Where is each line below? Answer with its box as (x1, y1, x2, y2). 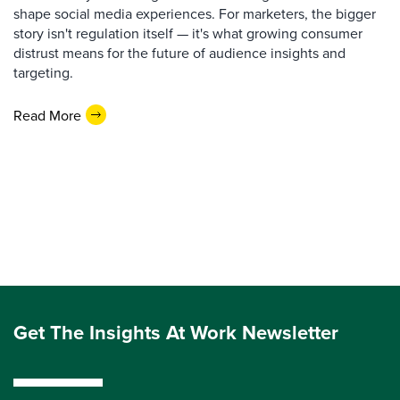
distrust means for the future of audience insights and (13, 43, 346, 63)
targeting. (13, 62, 73, 83)
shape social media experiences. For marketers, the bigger (13, 4, 376, 24)
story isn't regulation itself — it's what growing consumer (13, 23, 362, 44)
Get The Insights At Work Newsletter (13, 318, 338, 347)
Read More (13, 104, 81, 125)
